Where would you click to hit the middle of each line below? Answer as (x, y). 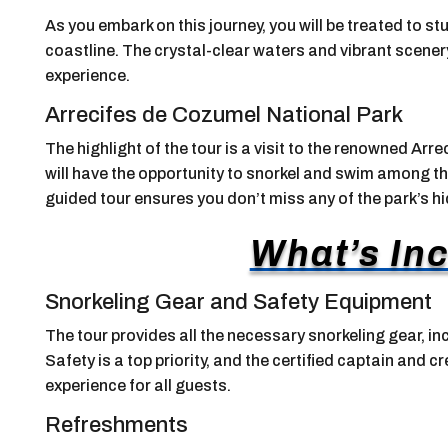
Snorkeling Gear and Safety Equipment (238, 301)
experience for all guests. (137, 385)
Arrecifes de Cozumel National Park (223, 114)
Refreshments (116, 424)
